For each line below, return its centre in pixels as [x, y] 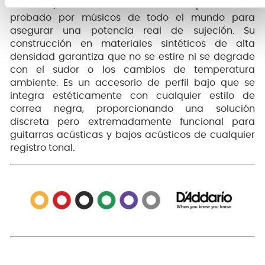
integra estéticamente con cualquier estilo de [132, 96]
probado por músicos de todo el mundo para [132, 17]
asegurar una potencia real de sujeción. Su [132, 30]
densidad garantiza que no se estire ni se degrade [132, 56]
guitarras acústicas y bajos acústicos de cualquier [132, 135]
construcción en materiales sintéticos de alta [132, 43]
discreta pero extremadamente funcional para [132, 122]
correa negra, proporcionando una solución [132, 109]
